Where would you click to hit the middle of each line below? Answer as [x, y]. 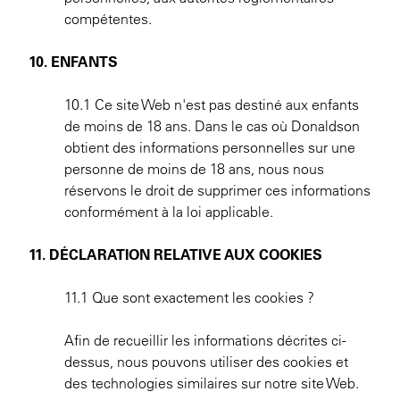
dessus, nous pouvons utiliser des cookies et [206, 362]
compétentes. [108, 19]
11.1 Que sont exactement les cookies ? [189, 297]
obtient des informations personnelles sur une [210, 147]
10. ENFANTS [73, 62]
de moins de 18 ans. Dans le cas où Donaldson [212, 126]
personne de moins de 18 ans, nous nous [194, 169]
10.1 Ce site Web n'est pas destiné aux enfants [212, 104]
